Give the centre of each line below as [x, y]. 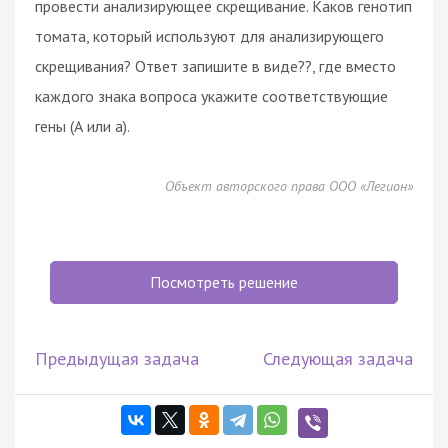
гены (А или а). [82, 125]
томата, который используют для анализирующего [209, 35]
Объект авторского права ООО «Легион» [289, 185]
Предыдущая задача [117, 358]
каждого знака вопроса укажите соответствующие [211, 95]
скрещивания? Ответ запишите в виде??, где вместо [215, 65]
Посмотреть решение [224, 281]
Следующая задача [338, 358]
